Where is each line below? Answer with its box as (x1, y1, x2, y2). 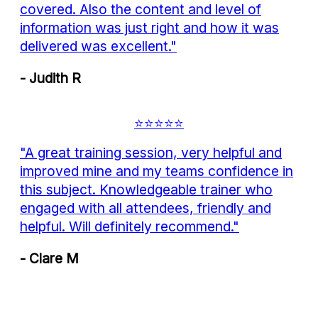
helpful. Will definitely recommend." (20, 218, 239, 236)
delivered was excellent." (20, 38, 177, 55)
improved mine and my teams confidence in (20, 163, 293, 180)
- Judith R (20, 70, 81, 87)
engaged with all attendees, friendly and (20, 199, 271, 217)
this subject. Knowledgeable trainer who (20, 181, 273, 199)
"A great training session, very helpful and (20, 144, 282, 162)
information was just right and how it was (20, 19, 279, 37)
